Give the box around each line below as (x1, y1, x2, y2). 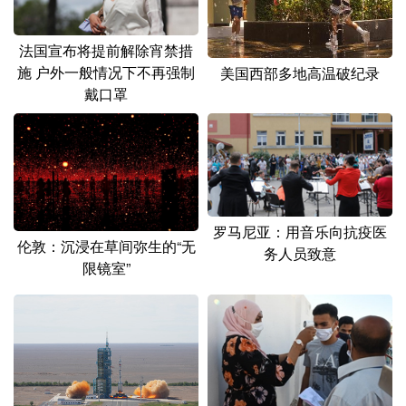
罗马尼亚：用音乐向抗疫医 (213, 220, 387, 242)
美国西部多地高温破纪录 (220, 62, 380, 83)
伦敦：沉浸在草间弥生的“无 (16, 236, 196, 257)
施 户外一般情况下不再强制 (17, 61, 195, 82)
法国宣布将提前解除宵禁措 (19, 39, 193, 61)
